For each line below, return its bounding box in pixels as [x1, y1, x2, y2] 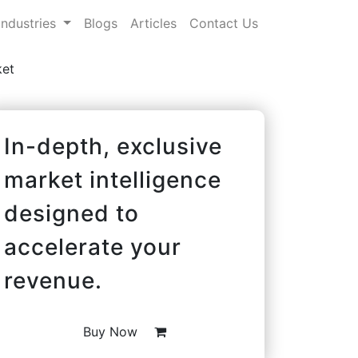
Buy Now [83, 323, 141, 340]
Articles [130, 14, 177, 31]
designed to [4, 199, 139, 227]
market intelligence [4, 165, 221, 193]
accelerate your [4, 233, 181, 261]
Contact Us [189, 14, 258, 31]
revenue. [4, 266, 102, 294]
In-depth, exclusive [4, 132, 222, 160]
